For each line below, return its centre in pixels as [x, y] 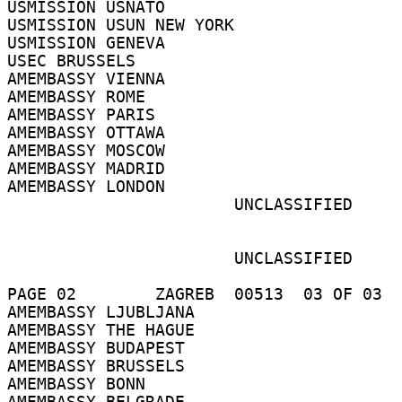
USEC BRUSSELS [76, 61]
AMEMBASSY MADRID [91, 168]
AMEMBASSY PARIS [86, 114]
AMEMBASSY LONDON [91, 186]
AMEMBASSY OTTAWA [91, 132]
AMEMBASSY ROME [81, 96]
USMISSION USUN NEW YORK [126, 25]
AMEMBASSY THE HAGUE [106, 330]
